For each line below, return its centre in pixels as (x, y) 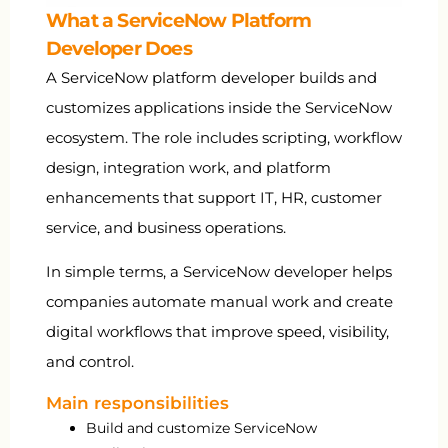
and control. (90, 361)
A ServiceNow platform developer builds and (211, 77)
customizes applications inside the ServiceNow (219, 107)
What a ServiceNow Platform (179, 20)
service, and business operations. (166, 227)
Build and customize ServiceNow (201, 428)
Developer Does (119, 48)
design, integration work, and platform (188, 167)
